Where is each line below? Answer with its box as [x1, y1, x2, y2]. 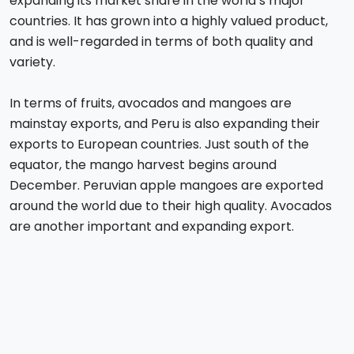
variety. [9, 53, 55, 72]
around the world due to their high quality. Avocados [9, 197, 332, 216]
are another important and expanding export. [9, 217, 294, 236]
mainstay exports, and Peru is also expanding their [9, 115, 320, 134]
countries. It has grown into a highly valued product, [9, 12, 328, 31]
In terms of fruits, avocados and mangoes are [9, 94, 292, 113]
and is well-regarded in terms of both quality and [9, 32, 313, 51]
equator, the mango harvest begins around [9, 156, 277, 175]
